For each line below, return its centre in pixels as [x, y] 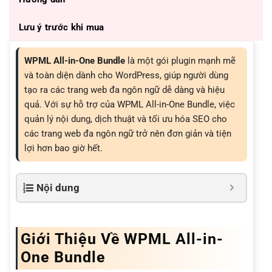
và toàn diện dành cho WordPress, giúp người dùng [126, 75]
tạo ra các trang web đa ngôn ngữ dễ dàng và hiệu [124, 90]
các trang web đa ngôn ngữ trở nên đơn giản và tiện [128, 133]
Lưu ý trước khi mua [62, 27]
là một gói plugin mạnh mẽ [180, 60]
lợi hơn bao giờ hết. [63, 148]
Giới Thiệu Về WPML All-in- [122, 239]
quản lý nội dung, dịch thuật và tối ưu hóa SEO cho [126, 119]
